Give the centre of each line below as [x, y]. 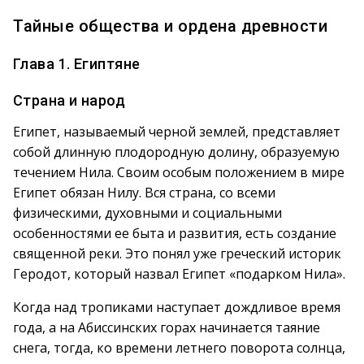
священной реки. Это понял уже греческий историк [177, 253]
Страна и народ [69, 100]
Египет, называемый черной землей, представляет [177, 132]
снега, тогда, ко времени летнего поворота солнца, [179, 348]
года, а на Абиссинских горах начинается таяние [167, 327]
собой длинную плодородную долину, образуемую [176, 152]
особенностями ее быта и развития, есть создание [175, 233]
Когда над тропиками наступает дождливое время [177, 307]
